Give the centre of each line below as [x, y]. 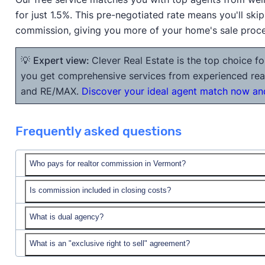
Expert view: [62, 60]
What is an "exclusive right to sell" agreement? [109, 243]
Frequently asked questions [98, 131]
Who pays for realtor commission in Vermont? [107, 163]
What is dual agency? [66, 216]
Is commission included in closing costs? [100, 190]
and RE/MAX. [51, 91]
